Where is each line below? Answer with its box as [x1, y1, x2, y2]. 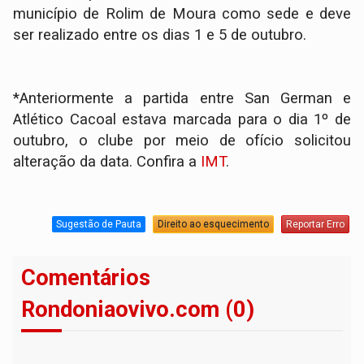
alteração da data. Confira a [13, 153, 201, 171]
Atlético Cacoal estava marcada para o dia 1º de [13, 110, 351, 129]
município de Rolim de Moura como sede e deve [13, 5, 351, 24]
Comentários [21, 265, 151, 292]
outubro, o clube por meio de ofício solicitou [13, 132, 351, 150]
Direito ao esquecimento [157, 218, 269, 230]
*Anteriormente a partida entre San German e [13, 89, 351, 108]
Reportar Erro [285, 218, 344, 230]
